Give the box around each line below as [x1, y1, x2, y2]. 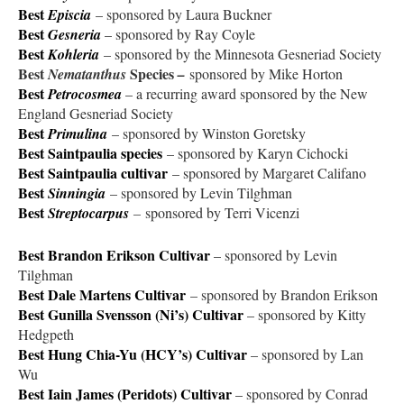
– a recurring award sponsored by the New [122, 83, 368, 103]
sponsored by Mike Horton [189, 63, 343, 83]
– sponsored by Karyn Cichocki [167, 142, 348, 162]
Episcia [48, 4, 91, 24]
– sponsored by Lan [251, 344, 363, 363]
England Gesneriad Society [18, 103, 173, 123]
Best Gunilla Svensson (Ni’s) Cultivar [18, 303, 247, 325]
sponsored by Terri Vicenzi [145, 202, 299, 222]
